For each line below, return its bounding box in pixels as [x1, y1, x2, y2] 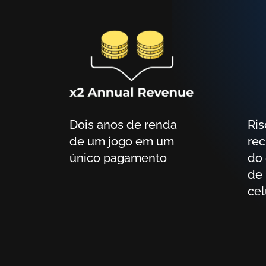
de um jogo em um [69, 134, 174, 148]
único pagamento [69, 150, 167, 165]
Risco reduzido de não [248, 117, 255, 132]
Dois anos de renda [69, 117, 78, 132]
